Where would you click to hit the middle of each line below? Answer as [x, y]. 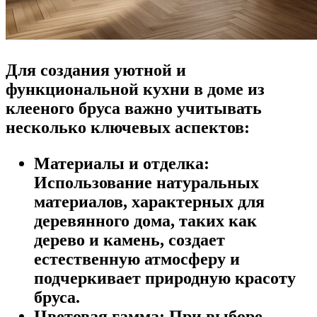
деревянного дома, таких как [145, 221]
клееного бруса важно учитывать [134, 109]
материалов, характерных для [149, 202]
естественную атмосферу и [137, 259]
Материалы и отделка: [122, 164]
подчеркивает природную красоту [165, 278]
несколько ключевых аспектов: [128, 128]
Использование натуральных [146, 183]
